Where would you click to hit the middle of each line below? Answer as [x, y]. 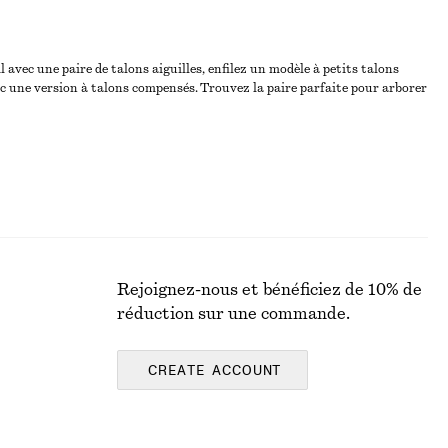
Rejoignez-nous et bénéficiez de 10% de [269, 290]
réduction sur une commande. [233, 314]
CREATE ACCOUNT [215, 371]
